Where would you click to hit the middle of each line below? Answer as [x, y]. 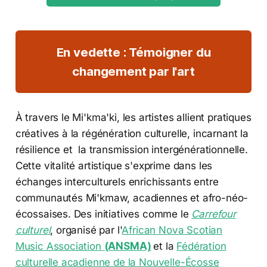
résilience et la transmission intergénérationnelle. [131, 150]
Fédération [201, 246]
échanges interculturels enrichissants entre [117, 182]
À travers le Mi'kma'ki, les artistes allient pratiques [133, 118]
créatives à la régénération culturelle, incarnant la [132, 134]
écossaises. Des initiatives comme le [103, 214]
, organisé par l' [86, 230]
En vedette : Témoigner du [133, 52]
